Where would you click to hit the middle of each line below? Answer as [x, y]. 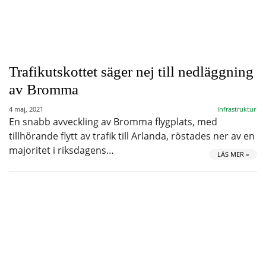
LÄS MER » [233, 154]
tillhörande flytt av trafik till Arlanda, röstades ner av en [132, 136]
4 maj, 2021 [26, 109]
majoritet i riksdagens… [61, 150]
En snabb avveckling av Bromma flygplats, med [113, 122]
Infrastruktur [237, 109]
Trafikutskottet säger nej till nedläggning [131, 72]
